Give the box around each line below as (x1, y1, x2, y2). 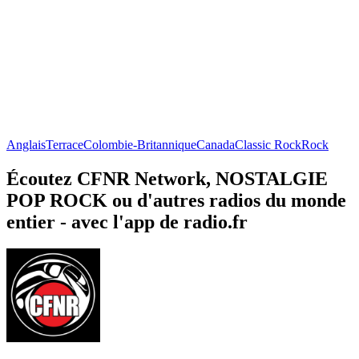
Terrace (46, 137, 83, 151)
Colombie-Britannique (83, 137, 196, 151)
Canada (196, 137, 235, 151)
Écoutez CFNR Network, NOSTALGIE (6, 167, 328, 189)
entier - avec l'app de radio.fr (6, 211, 248, 232)
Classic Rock (235, 137, 301, 151)
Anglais (6, 137, 46, 151)
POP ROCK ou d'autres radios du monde (6, 189, 346, 211)
